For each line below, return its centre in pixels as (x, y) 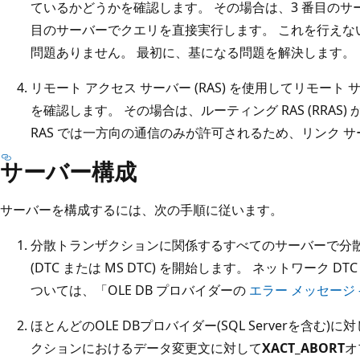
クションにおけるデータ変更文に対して (146, 348)
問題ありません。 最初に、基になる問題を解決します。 (193, 52)
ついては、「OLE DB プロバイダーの (140, 290)
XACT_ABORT (303, 348)
